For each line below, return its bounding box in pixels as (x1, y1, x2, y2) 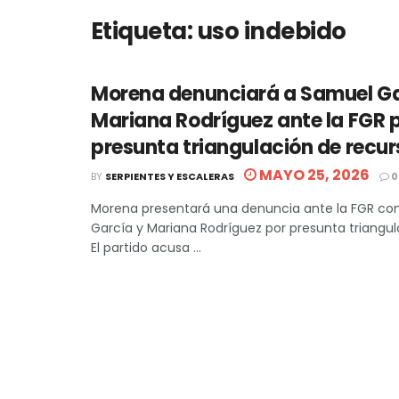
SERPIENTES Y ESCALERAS (105, 169, 234, 183)
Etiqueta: (91, 15, 198, 47)
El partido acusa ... (91, 239, 201, 256)
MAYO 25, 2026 (256, 165, 370, 185)
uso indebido (197, 15, 346, 47)
